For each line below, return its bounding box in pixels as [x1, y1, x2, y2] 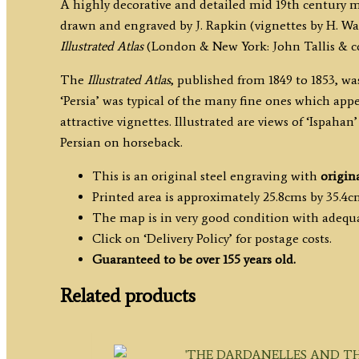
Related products [59, 284, 196, 308]
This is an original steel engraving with [91, 167, 321, 184]
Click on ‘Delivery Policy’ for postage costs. [91, 230, 332, 246]
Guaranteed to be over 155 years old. [91, 251, 296, 267]
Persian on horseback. [59, 134, 183, 150]
